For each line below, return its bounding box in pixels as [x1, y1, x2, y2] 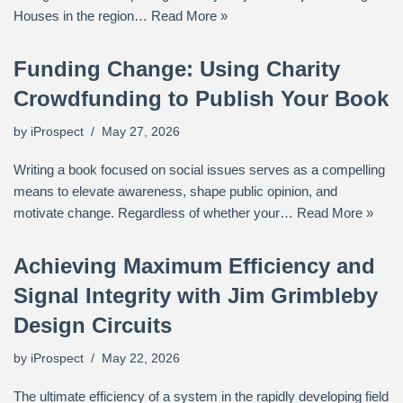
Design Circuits [13, 313, 172, 337]
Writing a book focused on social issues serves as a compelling [13, 162, 385, 177]
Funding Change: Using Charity [13, 57, 340, 81]
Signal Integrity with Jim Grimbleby [13, 283, 378, 308]
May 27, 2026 [102, 125, 180, 139]
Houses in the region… [13, 8, 151, 23]
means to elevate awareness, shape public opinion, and [13, 184, 337, 199]
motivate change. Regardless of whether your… [13, 205, 297, 220]
